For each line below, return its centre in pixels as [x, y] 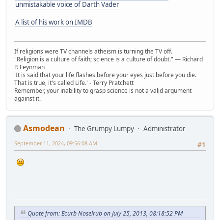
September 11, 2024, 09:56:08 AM [56, 143]
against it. [27, 98]
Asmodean [44, 128]
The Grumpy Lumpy [104, 128]
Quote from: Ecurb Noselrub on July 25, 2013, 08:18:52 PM [105, 213]
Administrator [165, 128]
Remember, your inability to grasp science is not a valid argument [103, 90]
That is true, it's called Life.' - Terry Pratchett [74, 82]
